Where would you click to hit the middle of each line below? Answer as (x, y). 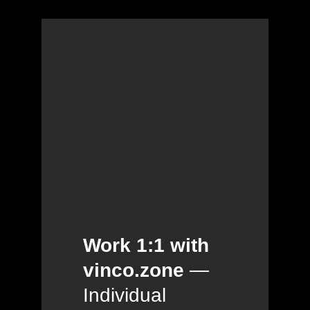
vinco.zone (134, 271)
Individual (125, 295)
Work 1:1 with (146, 246)
